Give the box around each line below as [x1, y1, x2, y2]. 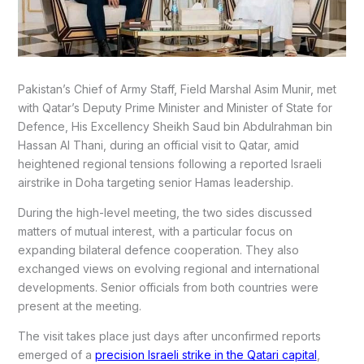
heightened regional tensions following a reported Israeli [17, 157, 322, 171]
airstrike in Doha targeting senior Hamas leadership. [17, 175, 293, 190]
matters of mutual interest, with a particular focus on [17, 224, 292, 239]
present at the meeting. [17, 299, 141, 314]
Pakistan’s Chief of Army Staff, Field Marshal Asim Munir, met [17, 82, 336, 97]
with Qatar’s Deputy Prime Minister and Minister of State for [17, 101, 332, 115]
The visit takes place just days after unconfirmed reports [17, 329, 321, 344]
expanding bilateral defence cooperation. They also [17, 243, 299, 258]
